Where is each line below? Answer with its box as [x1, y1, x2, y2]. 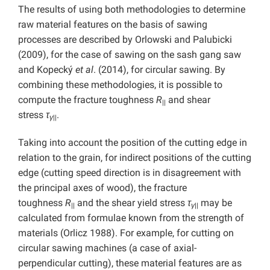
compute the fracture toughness [18, 94, 156, 106]
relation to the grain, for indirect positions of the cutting [18, 152, 251, 164]
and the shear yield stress [75, 197, 187, 209]
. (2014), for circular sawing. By [93, 64, 225, 76]
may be [198, 197, 232, 209]
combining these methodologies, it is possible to [18, 79, 222, 91]
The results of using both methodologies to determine [18, 4, 245, 16]
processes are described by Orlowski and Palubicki [18, 34, 232, 46]
